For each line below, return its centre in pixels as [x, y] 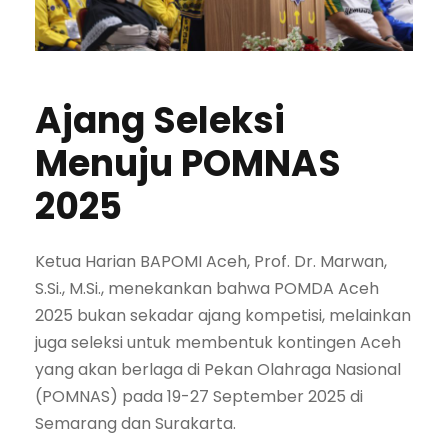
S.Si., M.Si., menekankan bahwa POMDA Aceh [207, 289]
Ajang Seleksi [160, 121]
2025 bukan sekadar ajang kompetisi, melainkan [223, 316]
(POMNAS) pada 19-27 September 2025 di [199, 397]
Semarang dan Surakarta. [135, 424]
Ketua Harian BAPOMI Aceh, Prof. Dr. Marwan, [211, 262]
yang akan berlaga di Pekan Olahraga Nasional [218, 370]
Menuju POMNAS [188, 164]
